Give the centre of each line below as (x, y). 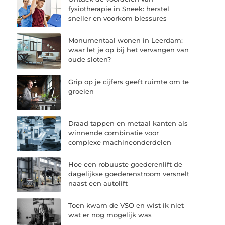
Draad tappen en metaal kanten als (128, 123)
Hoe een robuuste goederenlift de (126, 164)
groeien (81, 91)
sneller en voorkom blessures (118, 18)
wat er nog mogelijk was (110, 215)
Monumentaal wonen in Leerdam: (126, 40)
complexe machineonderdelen (120, 142)
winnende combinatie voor (114, 132)
